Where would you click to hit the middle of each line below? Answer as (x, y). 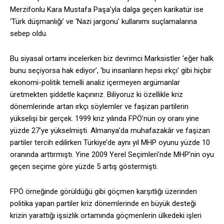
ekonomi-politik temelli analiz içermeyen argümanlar (95, 83)
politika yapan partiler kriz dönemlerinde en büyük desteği (103, 204)
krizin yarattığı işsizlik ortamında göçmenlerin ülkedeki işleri (106, 216)
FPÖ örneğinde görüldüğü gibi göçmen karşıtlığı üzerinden (103, 192)
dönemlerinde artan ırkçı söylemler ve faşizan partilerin (99, 107)
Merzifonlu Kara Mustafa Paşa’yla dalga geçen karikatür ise (107, 10)
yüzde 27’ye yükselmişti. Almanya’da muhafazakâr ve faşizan (110, 131)
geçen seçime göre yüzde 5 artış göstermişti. (84, 167)
